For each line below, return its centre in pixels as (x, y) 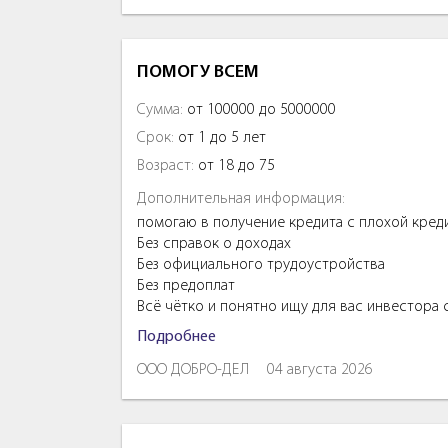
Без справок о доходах (214, 243)
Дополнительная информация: (241, 198)
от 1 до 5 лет (220, 137)
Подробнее (176, 336)
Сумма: (160, 109)
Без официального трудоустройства (261, 264)
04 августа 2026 (320, 369)
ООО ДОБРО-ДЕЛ (193, 369)
